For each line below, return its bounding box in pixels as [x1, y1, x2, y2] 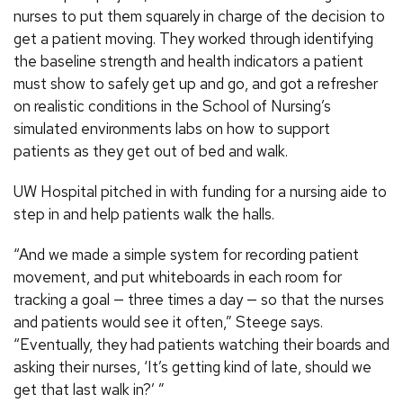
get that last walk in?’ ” [13, 379, 165, 399]
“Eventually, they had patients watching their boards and [13, 334, 390, 354]
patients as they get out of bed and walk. [13, 140, 288, 161]
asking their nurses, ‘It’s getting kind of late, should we [13, 356, 372, 377]
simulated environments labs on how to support [13, 118, 330, 139]
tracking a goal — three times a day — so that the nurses [13, 289, 384, 309]
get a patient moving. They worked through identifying [13, 28, 373, 49]
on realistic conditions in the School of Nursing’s [13, 95, 331, 116]
